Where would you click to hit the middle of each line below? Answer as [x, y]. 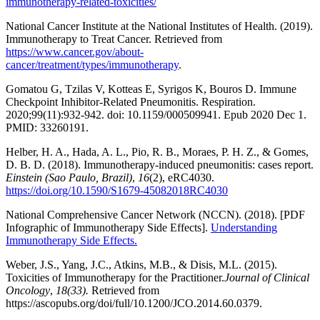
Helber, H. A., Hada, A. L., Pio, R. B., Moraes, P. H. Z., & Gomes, [157, 151]
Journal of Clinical [267, 277]
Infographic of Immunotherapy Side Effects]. [108, 227]
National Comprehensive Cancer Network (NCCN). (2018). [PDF [155, 214]
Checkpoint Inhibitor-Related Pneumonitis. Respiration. [131, 101]
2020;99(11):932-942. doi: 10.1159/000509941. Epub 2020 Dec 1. [156, 114]
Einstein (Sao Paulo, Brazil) [69, 177]
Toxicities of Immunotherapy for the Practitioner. [115, 277]
